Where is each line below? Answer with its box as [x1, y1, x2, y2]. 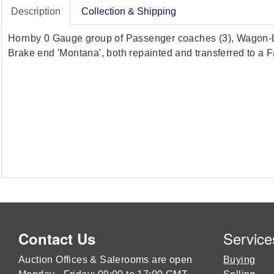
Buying [223, 254, 256, 265]
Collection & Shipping [81, 6, 176, 17]
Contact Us [18, 228, 95, 249]
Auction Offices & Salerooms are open [18, 254, 193, 265]
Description [11, 6, 61, 17]
